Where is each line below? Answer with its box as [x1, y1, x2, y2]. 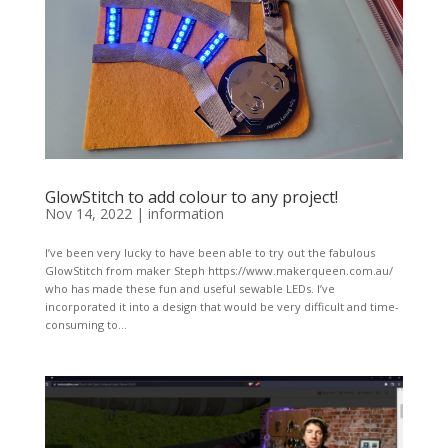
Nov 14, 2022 [44, 204, 132, 224]
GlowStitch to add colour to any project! [44, 186, 338, 209]
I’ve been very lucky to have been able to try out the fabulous [44, 245, 375, 261]
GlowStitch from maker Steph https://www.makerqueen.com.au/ [44, 263, 393, 279]
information [147, 204, 224, 224]
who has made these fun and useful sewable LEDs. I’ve [44, 281, 335, 297]
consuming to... [44, 317, 127, 333]
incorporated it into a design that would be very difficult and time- [44, 299, 399, 315]
